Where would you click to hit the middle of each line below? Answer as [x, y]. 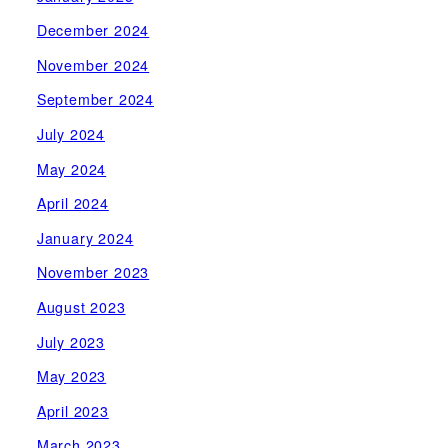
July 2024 [70, 133]
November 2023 [93, 272]
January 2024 [85, 237]
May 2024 [71, 168]
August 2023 [81, 306]
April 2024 [72, 203]
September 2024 [95, 99]
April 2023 [72, 410]
